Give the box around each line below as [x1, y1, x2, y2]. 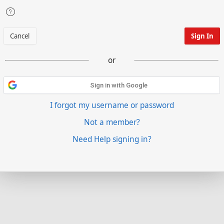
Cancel [10, 31, 30, 40]
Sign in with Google [90, 81, 148, 89]
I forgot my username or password [50, 100, 174, 111]
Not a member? [84, 117, 140, 128]
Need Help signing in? [72, 134, 151, 145]
